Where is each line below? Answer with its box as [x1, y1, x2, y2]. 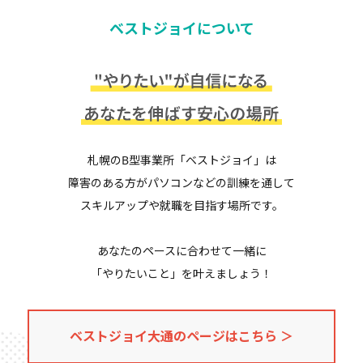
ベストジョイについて [109, 19, 254, 39]
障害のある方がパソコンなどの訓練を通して [68, 174, 295, 190]
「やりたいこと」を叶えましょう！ [91, 265, 272, 281]
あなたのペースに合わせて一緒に [96, 242, 267, 258]
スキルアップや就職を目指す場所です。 [79, 197, 284, 213]
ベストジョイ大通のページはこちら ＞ [70, 327, 293, 345]
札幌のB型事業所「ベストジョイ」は [87, 152, 276, 168]
